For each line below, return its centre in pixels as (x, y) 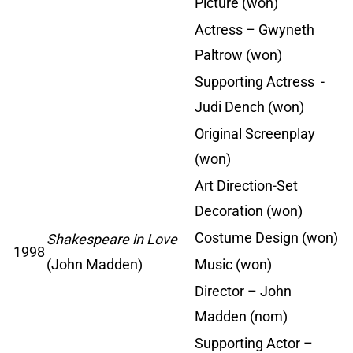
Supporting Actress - (260, 82)
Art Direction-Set (246, 186)
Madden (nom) (241, 317)
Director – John (243, 292)
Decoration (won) (249, 211)
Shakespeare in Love (112, 240)
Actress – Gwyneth (255, 30)
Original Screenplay (255, 134)
